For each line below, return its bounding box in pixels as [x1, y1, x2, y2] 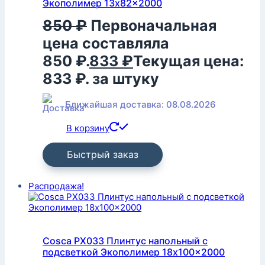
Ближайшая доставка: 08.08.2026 [65, 99, 216, 111]
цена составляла [43, 34, 169, 53]
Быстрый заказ [67, 148, 138, 161]
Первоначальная [91, 17, 216, 35]
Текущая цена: [133, 52, 244, 70]
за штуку [92, 70, 159, 88]
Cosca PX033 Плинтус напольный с [43, 234, 208, 247]
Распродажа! [28, 180, 84, 192]
